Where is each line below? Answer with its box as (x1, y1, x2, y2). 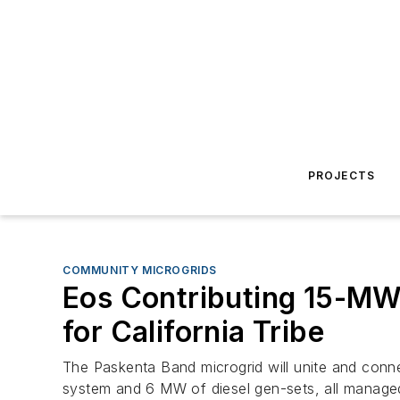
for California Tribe (62, 314, 324, 349)
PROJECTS (307, 169, 376, 182)
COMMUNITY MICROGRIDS (62, 263, 217, 277)
